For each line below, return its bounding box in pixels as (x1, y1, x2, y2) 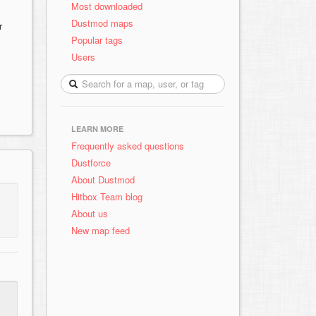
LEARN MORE (71, 123, 123, 134)
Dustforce (71, 156, 111, 169)
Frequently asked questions (71, 139, 184, 152)
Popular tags (71, 33, 123, 47)
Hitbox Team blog (71, 190, 142, 203)
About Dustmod (71, 173, 135, 186)
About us (71, 207, 108, 220)
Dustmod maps (71, 16, 133, 30)
